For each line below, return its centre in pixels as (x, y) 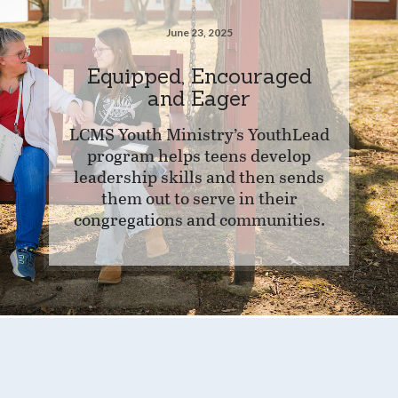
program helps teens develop (199, 155)
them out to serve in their (199, 197)
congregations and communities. (199, 219)
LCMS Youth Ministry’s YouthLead (199, 133)
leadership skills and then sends (199, 176)
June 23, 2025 (199, 32)
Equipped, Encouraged (199, 76)
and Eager (199, 98)
